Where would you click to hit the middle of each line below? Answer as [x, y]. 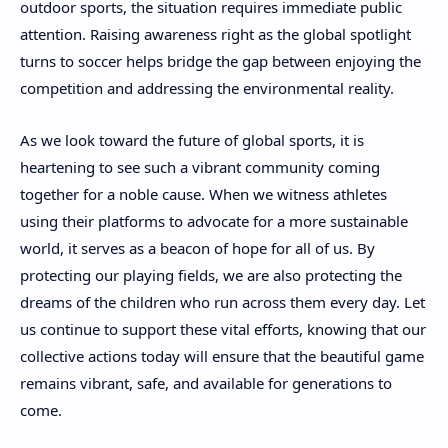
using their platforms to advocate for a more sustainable [214, 221]
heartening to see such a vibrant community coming [200, 167]
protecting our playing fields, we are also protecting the [211, 275]
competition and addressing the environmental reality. [207, 87]
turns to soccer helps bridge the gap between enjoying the [220, 60]
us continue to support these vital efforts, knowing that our [223, 329]
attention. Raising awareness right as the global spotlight [215, 33]
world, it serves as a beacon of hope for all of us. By [197, 248]
